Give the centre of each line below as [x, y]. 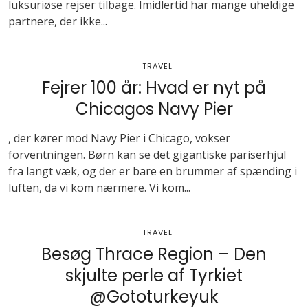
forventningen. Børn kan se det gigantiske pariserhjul [147, 155]
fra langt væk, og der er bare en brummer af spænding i [153, 171]
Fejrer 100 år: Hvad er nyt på [154, 88]
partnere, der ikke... [58, 21]
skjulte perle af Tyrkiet [154, 275]
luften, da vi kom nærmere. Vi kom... [99, 188]
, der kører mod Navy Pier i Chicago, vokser [119, 138]
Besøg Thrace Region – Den [154, 254]
